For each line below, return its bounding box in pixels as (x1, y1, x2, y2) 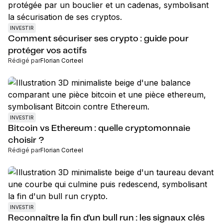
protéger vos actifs (8, 46, 87, 55)
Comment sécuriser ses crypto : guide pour (8, 34, 189, 43)
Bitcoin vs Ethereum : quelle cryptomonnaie (8, 124, 190, 133)
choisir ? (8, 136, 44, 145)
